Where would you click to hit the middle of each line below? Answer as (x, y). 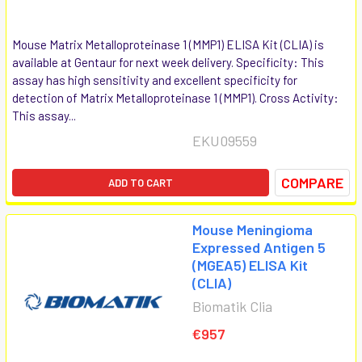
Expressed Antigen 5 (259, 247)
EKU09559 (225, 140)
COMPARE (312, 182)
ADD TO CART (141, 182)
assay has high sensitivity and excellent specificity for (155, 80)
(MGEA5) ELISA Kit (250, 265)
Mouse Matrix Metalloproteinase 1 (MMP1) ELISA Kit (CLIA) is (168, 44)
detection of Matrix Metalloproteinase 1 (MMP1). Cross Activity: (175, 97)
